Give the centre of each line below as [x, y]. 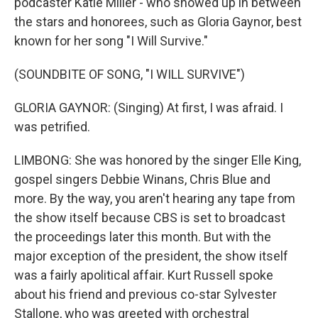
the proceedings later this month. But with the [143, 237]
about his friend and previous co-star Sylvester [146, 294]
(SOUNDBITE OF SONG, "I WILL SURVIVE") [130, 74]
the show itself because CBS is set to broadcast [150, 218]
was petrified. [52, 127]
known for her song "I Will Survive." [111, 41]
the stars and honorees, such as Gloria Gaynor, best [158, 22]
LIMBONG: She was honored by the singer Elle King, [158, 160]
